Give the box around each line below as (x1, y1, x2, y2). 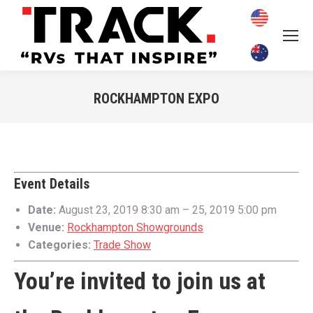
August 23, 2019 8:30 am (59, 203, 180, 217)
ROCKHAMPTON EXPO (94, 90, 219, 107)
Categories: (28, 238, 91, 252)
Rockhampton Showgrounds (67, 221, 203, 234)
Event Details (14, 175, 89, 192)
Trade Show (94, 238, 151, 252)
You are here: (156, 111, 219, 124)
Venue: (28, 221, 64, 234)
